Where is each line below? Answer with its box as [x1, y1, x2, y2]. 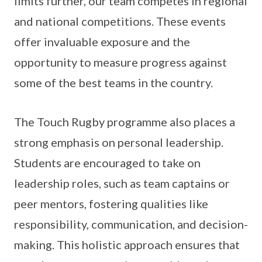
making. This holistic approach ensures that [14, 237, 240, 251]
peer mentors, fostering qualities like [14, 196, 208, 211]
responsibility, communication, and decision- [14, 217, 248, 231]
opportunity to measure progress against [14, 55, 227, 69]
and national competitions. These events [14, 14, 226, 28]
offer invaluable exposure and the [14, 35, 190, 49]
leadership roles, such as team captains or [14, 176, 230, 190]
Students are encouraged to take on [14, 156, 201, 170]
